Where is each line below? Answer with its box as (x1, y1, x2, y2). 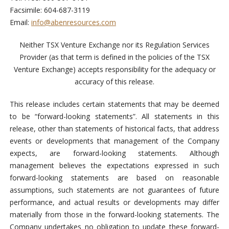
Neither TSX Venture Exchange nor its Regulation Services (19, 40, 210, 50)
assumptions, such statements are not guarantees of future (9, 185, 220, 195)
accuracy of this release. (75, 77, 154, 87)
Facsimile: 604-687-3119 (9, 5, 90, 15)
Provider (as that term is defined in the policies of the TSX (19, 52, 210, 62)
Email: (9, 17, 31, 28)
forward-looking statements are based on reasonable (9, 173, 220, 183)
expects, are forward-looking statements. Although (9, 148, 220, 158)
